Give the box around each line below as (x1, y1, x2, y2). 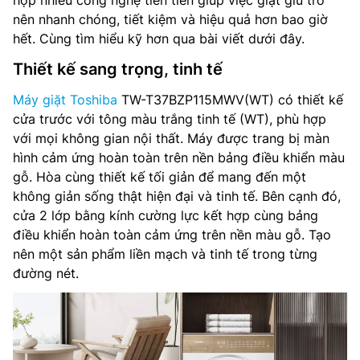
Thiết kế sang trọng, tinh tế (13, 59, 223, 79)
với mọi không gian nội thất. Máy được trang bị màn (13, 130, 329, 146)
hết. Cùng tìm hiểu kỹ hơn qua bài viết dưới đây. (13, 31, 305, 47)
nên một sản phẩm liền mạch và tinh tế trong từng (13, 246, 317, 262)
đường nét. (13, 265, 79, 281)
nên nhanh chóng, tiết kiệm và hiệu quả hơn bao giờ (13, 11, 328, 27)
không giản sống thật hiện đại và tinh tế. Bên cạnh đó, (13, 188, 341, 204)
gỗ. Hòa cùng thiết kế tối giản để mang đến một (13, 169, 306, 185)
